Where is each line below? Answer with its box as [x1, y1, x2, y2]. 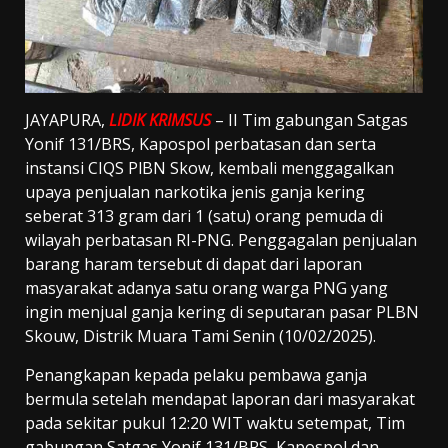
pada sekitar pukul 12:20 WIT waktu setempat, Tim [25, 411, 405, 434]
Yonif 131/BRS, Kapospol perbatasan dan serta [25, 132, 376, 155]
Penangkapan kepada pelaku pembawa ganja [25, 363, 367, 386]
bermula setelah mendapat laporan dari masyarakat [25, 387, 415, 410]
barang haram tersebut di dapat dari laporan [25, 252, 362, 275]
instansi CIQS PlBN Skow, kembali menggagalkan [25, 156, 394, 179]
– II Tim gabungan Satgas [211, 108, 408, 131]
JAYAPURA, [25, 108, 109, 131]
